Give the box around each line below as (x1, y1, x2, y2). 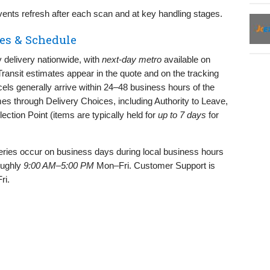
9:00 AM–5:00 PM (24, 160, 94, 171)
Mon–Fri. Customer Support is (94, 160, 215, 171)
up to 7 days (158, 109, 206, 120)
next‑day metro (102, 54, 162, 64)
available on (162, 54, 210, 64)
